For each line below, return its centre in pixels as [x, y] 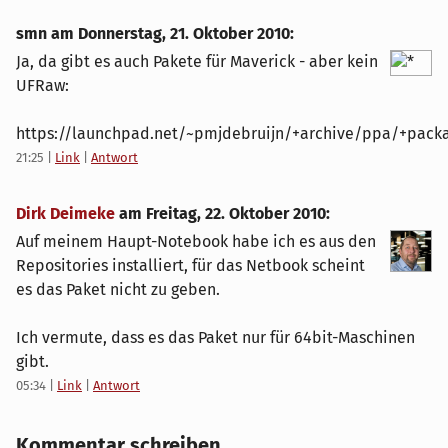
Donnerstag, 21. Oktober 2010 [184, 34]
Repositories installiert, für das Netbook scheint [190, 266]
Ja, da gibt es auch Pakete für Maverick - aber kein [197, 62]
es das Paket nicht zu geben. [118, 290]
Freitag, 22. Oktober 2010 [236, 214]
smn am [47, 34]
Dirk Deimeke [65, 214]
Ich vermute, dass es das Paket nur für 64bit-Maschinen [215, 338]
